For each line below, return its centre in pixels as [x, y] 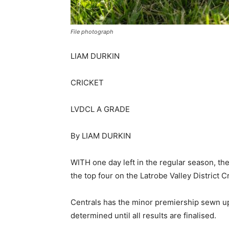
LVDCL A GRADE [100, 109]
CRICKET [87, 83]
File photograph [92, 32]
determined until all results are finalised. [143, 215]
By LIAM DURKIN [101, 136]
